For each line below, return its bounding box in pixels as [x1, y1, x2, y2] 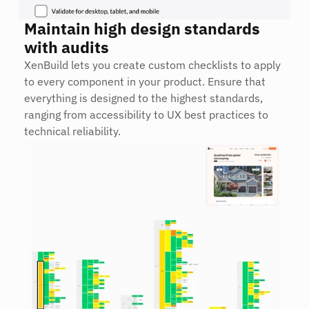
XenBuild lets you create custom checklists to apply [24, 58, 281, 72]
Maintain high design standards [24, 18, 260, 39]
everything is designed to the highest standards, [24, 91, 263, 105]
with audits [24, 37, 109, 57]
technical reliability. [24, 124, 121, 138]
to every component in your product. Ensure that [24, 74, 266, 88]
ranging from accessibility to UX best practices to [24, 108, 268, 121]
